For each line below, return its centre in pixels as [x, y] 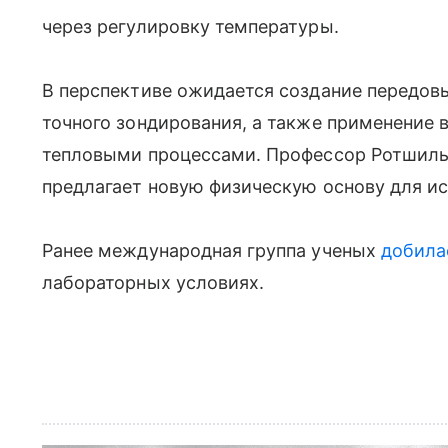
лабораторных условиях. [153, 282]
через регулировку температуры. [190, 26]
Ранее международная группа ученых [211, 250]
